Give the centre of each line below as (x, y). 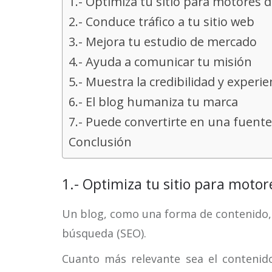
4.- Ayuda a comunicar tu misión (160, 62)
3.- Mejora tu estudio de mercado (163, 42)
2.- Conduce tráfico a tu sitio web (161, 22)
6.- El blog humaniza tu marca (153, 102)
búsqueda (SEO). (104, 233)
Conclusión (100, 142)
